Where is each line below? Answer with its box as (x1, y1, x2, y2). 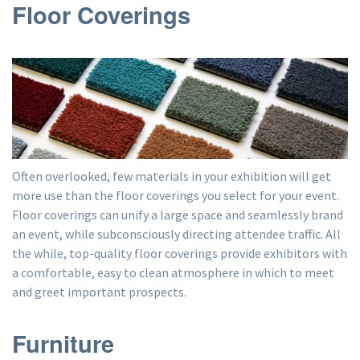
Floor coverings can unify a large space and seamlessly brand (12, 206, 343, 223)
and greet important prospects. (12, 283, 186, 300)
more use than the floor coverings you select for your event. (12, 186, 339, 203)
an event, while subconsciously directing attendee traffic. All (12, 225, 341, 242)
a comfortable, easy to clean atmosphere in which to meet (12, 264, 334, 280)
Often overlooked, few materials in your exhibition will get (12, 167, 331, 184)
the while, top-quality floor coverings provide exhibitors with (12, 244, 347, 261)
